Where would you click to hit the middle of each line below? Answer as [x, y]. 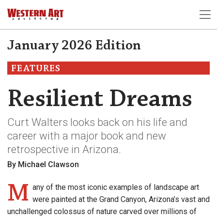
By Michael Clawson [43, 165]
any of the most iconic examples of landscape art [116, 187]
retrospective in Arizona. [64, 149]
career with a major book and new [87, 136]
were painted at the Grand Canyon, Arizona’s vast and [121, 200]
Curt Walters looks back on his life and [97, 122]
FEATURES [36, 69]
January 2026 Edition [74, 46]
